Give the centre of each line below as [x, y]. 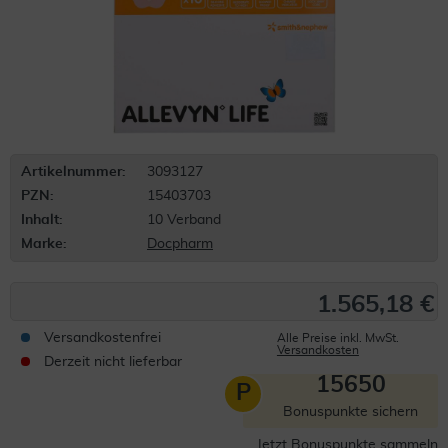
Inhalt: [42, 220]
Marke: [44, 244]
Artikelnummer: [73, 172]
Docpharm [180, 244]
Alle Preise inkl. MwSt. [337, 338]
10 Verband [184, 220]
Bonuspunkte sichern [350, 412]
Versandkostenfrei [102, 338]
